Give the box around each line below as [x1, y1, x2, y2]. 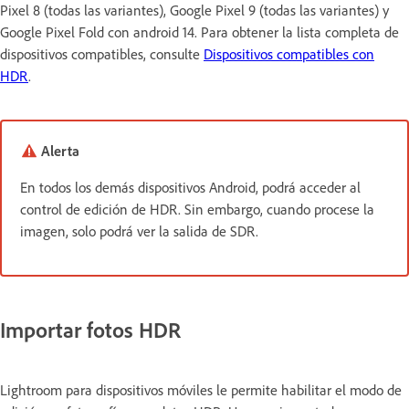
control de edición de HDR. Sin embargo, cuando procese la [20, 199, 374, 218]
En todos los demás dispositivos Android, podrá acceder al [20, 177, 361, 196]
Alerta [41, 141, 79, 160]
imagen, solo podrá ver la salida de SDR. [20, 221, 258, 240]
